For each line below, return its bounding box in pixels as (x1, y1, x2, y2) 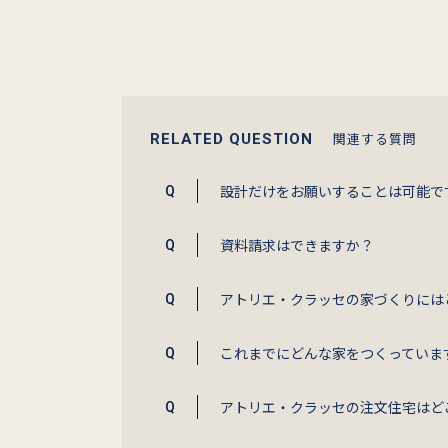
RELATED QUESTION (150, 130, 313, 148)
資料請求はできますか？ (220, 235, 374, 255)
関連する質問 (333, 129, 417, 148)
